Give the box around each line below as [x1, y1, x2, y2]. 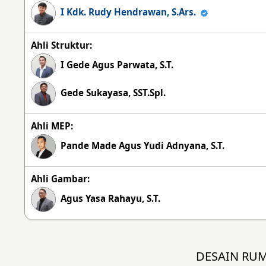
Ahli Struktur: [31, 39, 93, 51]
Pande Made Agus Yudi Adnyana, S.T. [56, 139, 225, 151]
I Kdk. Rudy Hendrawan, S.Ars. [56, 5, 201, 18]
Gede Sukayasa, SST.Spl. [56, 86, 166, 99]
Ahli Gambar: [31, 172, 90, 185]
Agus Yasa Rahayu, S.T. [56, 192, 161, 204]
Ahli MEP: [31, 119, 74, 132]
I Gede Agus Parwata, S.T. [56, 58, 174, 71]
